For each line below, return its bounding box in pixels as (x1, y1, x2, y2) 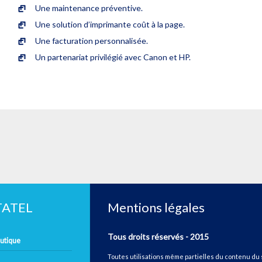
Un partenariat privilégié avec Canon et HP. (35, 51, 191, 62)
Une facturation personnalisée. (35, 35, 148, 46)
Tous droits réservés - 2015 (108, 231, 209, 242)
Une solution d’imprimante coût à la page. (35, 19, 185, 29)
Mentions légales (108, 199, 205, 215)
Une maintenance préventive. (35, 2, 143, 13)
